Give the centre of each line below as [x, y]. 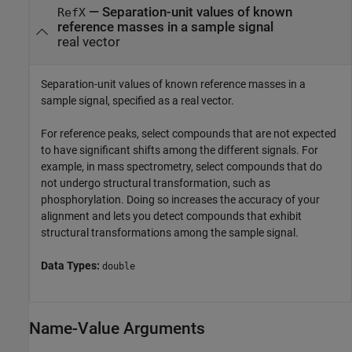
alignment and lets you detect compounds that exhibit [171, 216]
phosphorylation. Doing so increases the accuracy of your [180, 199]
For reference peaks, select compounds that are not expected [189, 133]
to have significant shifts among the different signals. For [180, 150]
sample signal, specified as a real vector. [137, 100]
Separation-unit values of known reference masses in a [173, 84]
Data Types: [71, 265]
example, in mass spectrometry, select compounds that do [181, 166]
